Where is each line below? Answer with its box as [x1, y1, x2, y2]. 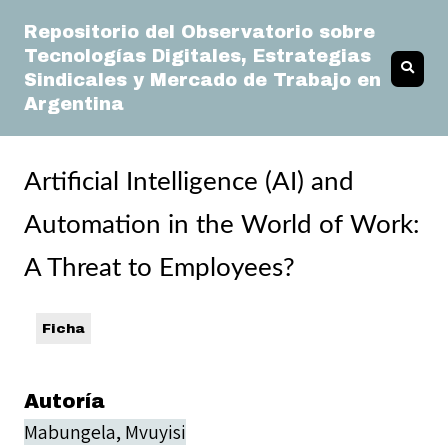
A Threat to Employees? [24, 255, 295, 281]
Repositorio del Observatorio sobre [24, 22, 375, 42]
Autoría [24, 391, 105, 412]
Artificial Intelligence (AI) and [24, 169, 354, 195]
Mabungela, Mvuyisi [24, 419, 186, 445]
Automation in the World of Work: [24, 212, 420, 238]
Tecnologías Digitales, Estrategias [24, 46, 371, 66]
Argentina [24, 94, 124, 114]
